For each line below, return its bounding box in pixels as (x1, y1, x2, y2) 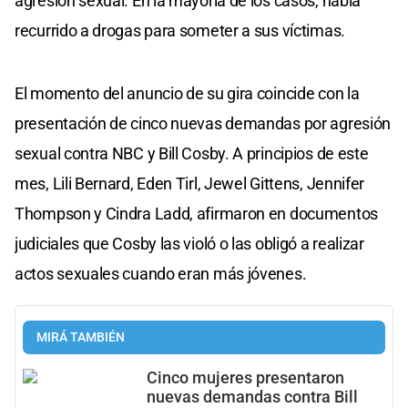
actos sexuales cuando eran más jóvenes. (15, 263, 307, 283)
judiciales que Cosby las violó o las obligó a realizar (15, 233, 364, 253)
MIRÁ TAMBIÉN (36, 329, 125, 345)
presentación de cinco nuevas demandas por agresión (15, 113, 392, 133)
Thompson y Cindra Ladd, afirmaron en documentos (15, 203, 378, 223)
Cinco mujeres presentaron (147, 368, 344, 387)
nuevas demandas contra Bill (147, 387, 358, 406)
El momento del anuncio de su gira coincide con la (15, 83, 360, 103)
